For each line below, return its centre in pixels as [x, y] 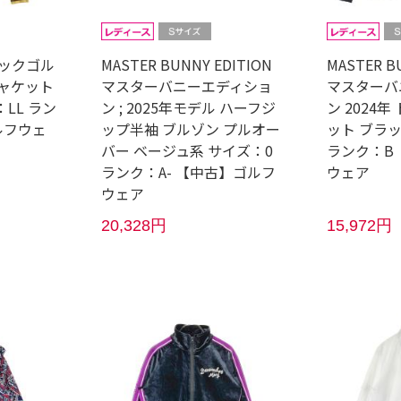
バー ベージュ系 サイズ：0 [187, 150]
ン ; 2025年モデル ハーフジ [188, 107]
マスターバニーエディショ [186, 86]
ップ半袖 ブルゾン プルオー [190, 129]
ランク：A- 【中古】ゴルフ [188, 172]
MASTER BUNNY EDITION [186, 64]
